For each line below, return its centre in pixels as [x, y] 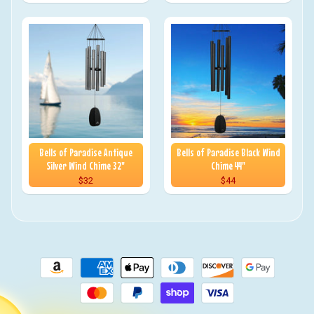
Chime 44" [228, 165]
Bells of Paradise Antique [86, 152]
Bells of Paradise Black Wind [228, 152]
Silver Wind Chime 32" [86, 165]
